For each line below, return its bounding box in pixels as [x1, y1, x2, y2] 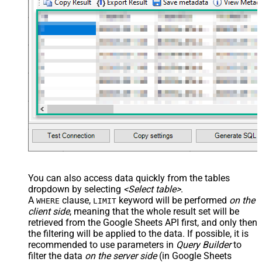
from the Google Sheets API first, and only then [63, 217, 257, 229]
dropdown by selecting [28, 184, 123, 195]
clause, [60, 195, 93, 206]
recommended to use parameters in [28, 239, 176, 251]
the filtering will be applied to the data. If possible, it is [28, 228, 249, 240]
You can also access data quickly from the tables [28, 173, 230, 184]
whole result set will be [146, 206, 239, 218]
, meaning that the [70, 206, 146, 218]
